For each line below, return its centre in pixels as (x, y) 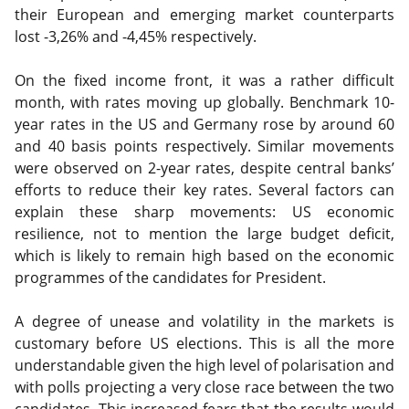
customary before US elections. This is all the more (204, 343)
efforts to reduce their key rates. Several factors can (204, 190)
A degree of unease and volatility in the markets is (204, 321)
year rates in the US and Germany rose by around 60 (204, 124)
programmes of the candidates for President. (172, 278)
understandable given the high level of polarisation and (204, 365)
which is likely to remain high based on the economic (204, 256)
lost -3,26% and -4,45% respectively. (137, 37)
